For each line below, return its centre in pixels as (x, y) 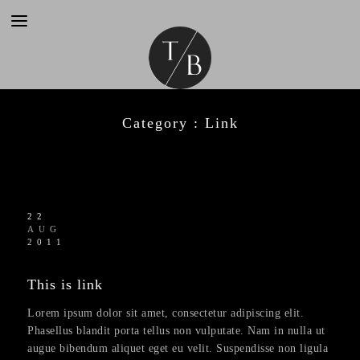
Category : (163, 123)
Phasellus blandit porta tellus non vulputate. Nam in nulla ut (176, 331)
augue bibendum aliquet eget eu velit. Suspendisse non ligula (178, 348)
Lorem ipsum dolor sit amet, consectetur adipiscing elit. (166, 313)
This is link (65, 284)
